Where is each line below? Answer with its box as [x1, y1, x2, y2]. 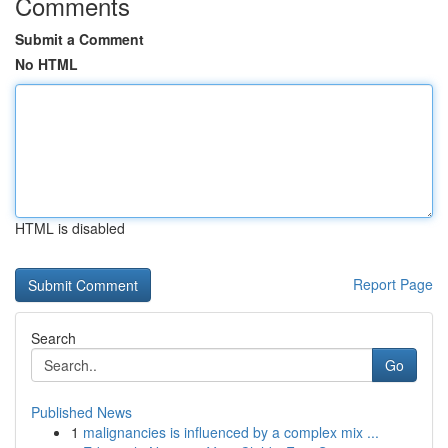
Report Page [353, 274, 433, 294]
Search [31, 328, 76, 348]
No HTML [15, 54, 78, 74]
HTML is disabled [15, 218, 125, 238]
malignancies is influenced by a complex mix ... [83, 422, 379, 442]
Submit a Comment [15, 29, 144, 49]
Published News [31, 402, 132, 422]
